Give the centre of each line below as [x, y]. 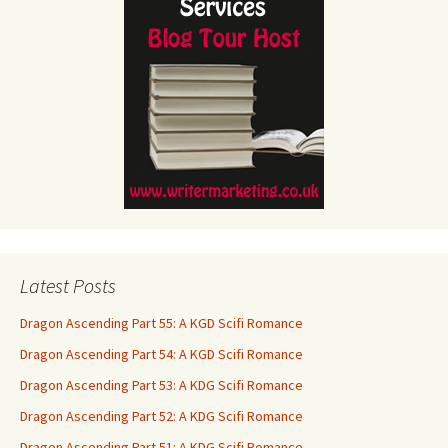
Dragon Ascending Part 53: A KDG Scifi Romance [161, 384]
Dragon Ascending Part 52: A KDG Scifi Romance [161, 415]
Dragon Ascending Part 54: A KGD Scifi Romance [161, 353]
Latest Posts [68, 285]
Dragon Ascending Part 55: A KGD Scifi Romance [161, 322]
